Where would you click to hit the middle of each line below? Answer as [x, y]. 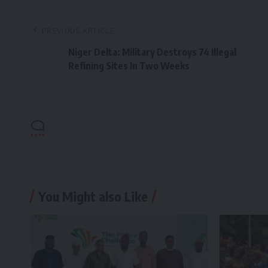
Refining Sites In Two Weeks [129, 66]
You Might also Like [93, 197]
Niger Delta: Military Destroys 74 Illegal [152, 52]
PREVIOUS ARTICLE [78, 31]
